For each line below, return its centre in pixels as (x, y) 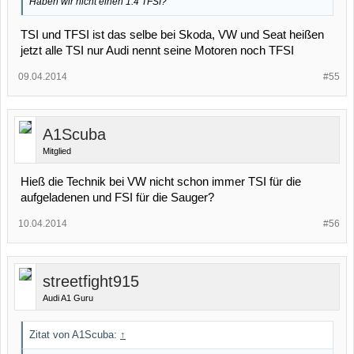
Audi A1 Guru (68, 298)
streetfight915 (91, 282)
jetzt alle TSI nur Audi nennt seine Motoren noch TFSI (157, 51)
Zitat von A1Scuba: (75, 335)
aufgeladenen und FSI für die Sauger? (117, 198)
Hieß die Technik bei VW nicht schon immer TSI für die (161, 182)
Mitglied (57, 151)
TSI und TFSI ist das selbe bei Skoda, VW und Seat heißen (172, 35)
